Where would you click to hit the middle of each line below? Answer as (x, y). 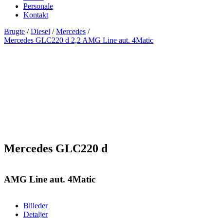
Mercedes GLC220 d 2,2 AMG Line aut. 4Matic (79, 40)
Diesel (40, 32)
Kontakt (36, 15)
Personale (38, 6)
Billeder (36, 206)
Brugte (14, 32)
